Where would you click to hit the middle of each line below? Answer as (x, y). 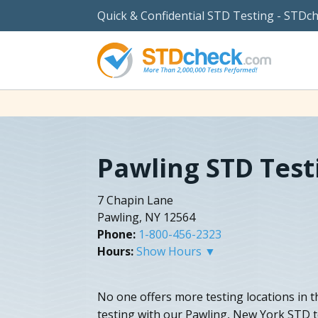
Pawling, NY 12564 (146, 217)
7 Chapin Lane (135, 200)
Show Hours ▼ (176, 251)
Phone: (116, 234)
